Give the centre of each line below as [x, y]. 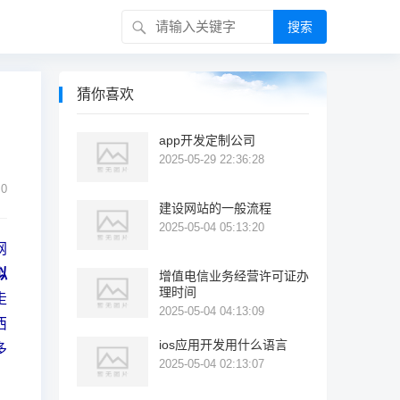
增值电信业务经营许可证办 [234, 276]
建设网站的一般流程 [215, 208]
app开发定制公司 [207, 140]
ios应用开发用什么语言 [223, 345]
